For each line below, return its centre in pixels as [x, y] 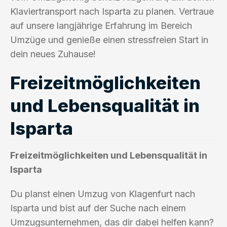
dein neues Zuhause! [53, 54]
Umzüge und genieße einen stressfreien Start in [109, 40]
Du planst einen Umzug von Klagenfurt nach [103, 194]
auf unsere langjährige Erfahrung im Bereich [101, 25]
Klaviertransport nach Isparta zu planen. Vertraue [112, 11]
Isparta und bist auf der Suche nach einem [98, 208]
